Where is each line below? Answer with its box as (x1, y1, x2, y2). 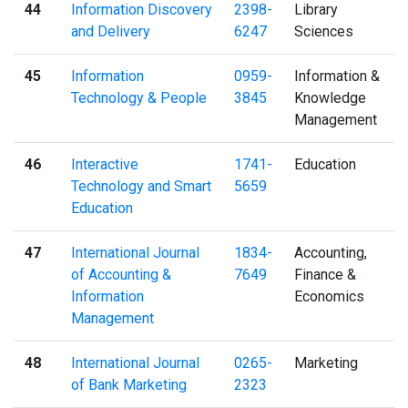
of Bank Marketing (71, 375, 187, 393)
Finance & (294, 265, 356, 283)
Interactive (71, 155, 138, 173)
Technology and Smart (71, 177, 211, 195)
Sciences (294, 22, 353, 40)
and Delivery (71, 22, 150, 40)
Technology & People (71, 88, 207, 107)
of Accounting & (71, 265, 171, 283)
